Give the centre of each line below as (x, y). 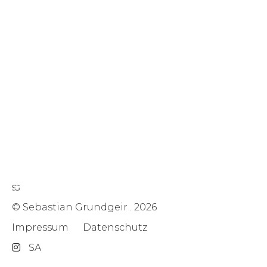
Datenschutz (115, 227)
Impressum (40, 227)
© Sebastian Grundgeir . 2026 (84, 207)
